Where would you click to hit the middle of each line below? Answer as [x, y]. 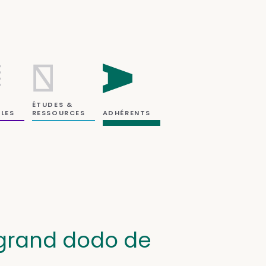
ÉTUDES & [52, 104]
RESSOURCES [58, 113]
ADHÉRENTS [126, 113]
